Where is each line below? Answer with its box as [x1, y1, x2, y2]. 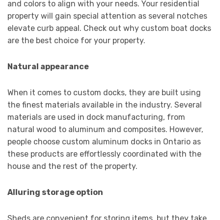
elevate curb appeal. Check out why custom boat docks [7, 24, 211, 33]
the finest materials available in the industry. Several [7, 100, 202, 110]
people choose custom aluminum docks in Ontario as [7, 137, 201, 147]
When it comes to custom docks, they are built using [7, 88, 201, 98]
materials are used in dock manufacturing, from [7, 112, 185, 122]
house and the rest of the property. [7, 162, 137, 171]
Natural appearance [7, 62, 89, 72]
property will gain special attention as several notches [7, 11, 207, 21]
